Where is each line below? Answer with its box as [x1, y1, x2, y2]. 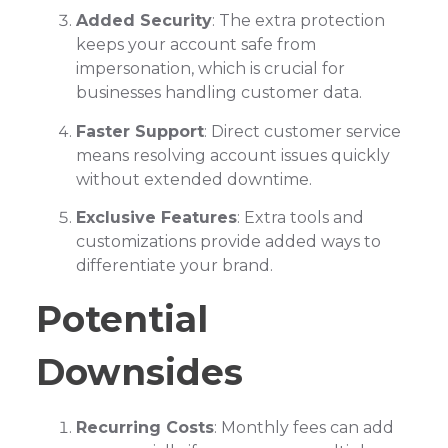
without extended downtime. [75, 169, 312, 189]
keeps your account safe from [75, 35, 316, 55]
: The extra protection [211, 11, 385, 31]
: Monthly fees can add [213, 418, 394, 438]
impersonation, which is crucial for [75, 59, 345, 79]
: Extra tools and [236, 208, 364, 228]
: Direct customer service [203, 121, 401, 141]
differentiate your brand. [75, 256, 273, 276]
